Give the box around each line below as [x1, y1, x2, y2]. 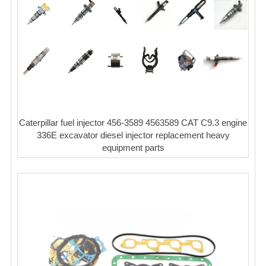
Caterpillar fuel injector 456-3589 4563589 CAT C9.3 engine [19, 117, 247, 128]
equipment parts [102, 142, 164, 153]
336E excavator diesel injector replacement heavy [36, 129, 230, 140]
